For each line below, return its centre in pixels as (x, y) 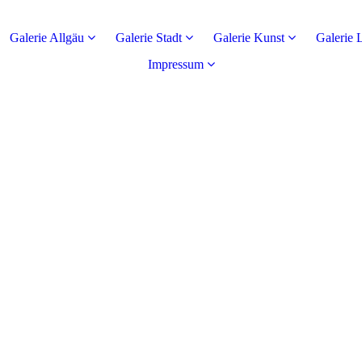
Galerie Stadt (149, 38)
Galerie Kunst (249, 38)
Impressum (175, 64)
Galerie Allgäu (47, 38)
